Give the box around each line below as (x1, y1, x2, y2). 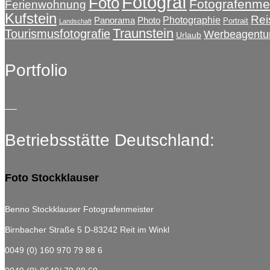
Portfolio (5, 61, 67, 80)
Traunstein (113, 26, 174, 42)
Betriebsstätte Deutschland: (5, 131, 215, 150)
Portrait (223, 16, 248, 26)
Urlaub (176, 30, 201, 40)
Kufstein (5, 11, 57, 27)
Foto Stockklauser (5, 172, 99, 184)
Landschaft (59, 17, 92, 25)
